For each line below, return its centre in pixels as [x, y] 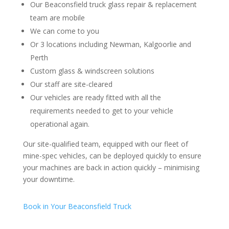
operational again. [60, 124]
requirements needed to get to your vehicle [101, 110]
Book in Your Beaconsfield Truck [77, 206]
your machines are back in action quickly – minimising [111, 167]
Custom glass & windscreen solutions [92, 71]
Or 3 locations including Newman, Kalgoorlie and [110, 44]
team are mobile [57, 17]
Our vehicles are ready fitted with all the [95, 97]
